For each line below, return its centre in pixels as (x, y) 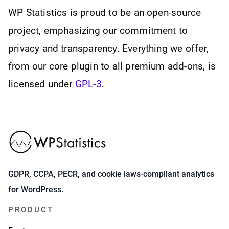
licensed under (42, 84)
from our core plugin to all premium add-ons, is (112, 66)
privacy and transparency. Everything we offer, (108, 48)
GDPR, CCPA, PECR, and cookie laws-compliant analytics (111, 174)
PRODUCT (31, 210)
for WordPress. (36, 190)
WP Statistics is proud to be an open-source (105, 12)
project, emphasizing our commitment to (98, 30)
